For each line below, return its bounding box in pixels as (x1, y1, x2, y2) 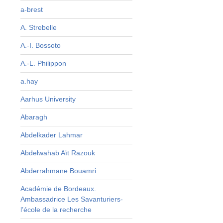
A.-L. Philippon (20, 59, 66, 67)
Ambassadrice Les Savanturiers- (20, 195, 123, 203)
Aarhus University (20, 95, 76, 103)
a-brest (20, 5, 43, 13)
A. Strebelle (20, 23, 57, 31)
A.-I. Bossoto (20, 41, 61, 49)
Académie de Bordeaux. (20, 184, 96, 193)
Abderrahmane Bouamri (20, 166, 96, 175)
